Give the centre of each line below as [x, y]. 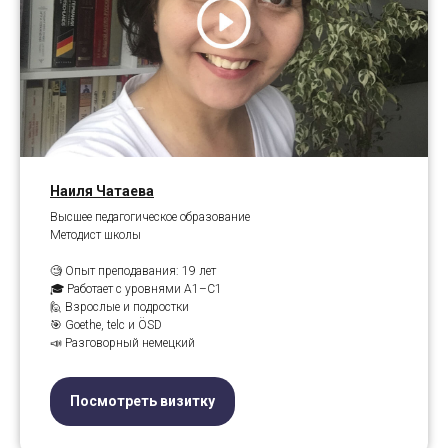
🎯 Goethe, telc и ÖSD [106, 324]
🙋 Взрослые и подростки [119, 306]
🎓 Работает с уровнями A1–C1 [136, 288]
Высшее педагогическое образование [150, 216]
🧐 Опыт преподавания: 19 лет [133, 270]
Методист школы [95, 234]
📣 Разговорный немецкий [122, 342]
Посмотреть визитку [142, 400]
